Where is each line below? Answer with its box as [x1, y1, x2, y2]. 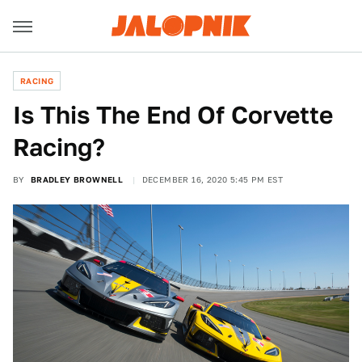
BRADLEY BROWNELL [30, 175, 124, 184]
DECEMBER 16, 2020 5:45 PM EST [141, 175, 284, 184]
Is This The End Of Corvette [13, 100, 333, 129]
